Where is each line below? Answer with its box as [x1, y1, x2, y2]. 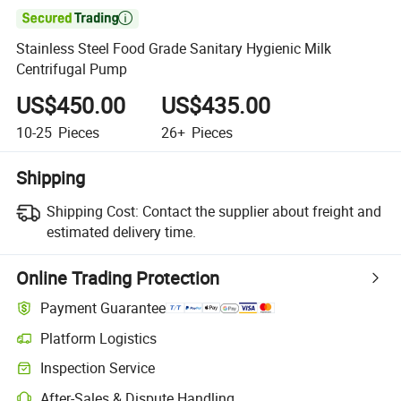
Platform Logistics [40, 328, 158, 348]
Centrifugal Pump [16, 59, 128, 80]
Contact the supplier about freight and [141, 200, 381, 221]
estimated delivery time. [46, 221, 196, 242]
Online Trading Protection [16, 265, 220, 290]
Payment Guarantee [40, 298, 166, 319]
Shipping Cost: [46, 200, 139, 221]
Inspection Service [40, 358, 156, 379]
